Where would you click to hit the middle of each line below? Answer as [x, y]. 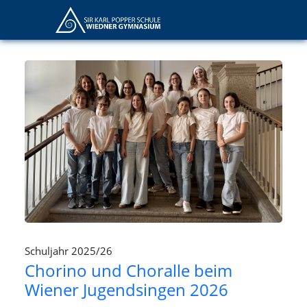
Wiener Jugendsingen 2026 [126, 289]
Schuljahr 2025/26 [69, 250]
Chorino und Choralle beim [128, 270]
